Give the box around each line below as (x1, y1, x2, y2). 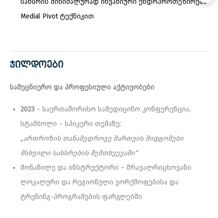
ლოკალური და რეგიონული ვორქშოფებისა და (20, 178, 179, 187)
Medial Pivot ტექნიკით (20, 12, 94, 21)
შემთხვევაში (91, 149, 135, 158)
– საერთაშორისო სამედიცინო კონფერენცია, (35, 105, 191, 114)
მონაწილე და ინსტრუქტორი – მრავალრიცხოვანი (20, 163, 191, 172)
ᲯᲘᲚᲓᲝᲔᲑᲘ (10, 58, 63, 71)
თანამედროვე (63, 134, 111, 143)
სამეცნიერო (10, 83, 52, 92)
